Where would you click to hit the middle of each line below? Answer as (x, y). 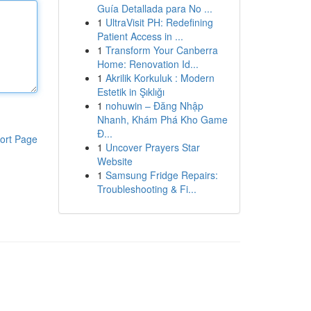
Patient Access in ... (140, 36)
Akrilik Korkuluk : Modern (160, 78)
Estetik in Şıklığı (131, 92)
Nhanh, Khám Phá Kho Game (162, 119)
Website (115, 161)
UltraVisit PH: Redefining (159, 22)
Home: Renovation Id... (148, 64)
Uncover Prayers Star (152, 147)
